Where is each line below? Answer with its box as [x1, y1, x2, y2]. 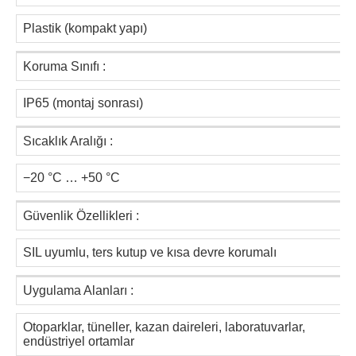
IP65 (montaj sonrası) [23, 96, 143, 110]
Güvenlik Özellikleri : [23, 209, 139, 223]
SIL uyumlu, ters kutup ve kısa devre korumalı [23, 246, 277, 260]
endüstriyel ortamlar [23, 335, 134, 349]
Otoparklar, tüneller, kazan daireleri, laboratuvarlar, [23, 320, 305, 335]
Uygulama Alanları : [23, 284, 133, 298]
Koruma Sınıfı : [23, 60, 106, 74]
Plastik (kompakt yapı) [23, 21, 147, 36]
